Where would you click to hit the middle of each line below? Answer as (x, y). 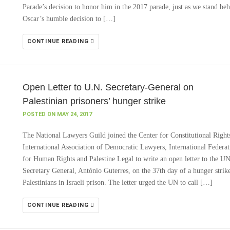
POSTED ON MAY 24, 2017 (57, 114)
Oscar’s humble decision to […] (69, 19)
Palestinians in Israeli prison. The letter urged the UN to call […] (118, 183)
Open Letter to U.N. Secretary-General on (108, 87)
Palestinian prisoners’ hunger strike (94, 101)
